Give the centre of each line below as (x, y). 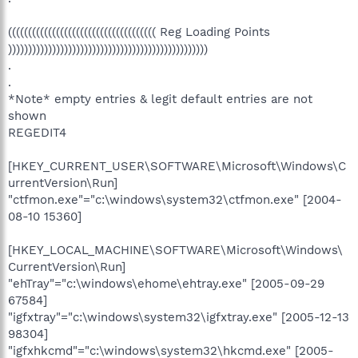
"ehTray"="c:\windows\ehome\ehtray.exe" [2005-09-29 (166, 283)
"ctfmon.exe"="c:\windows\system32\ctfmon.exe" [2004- (175, 199)
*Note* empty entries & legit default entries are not (160, 99)
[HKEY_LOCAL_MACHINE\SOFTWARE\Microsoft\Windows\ (175, 250)
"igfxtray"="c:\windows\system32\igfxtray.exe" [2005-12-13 (179, 317)
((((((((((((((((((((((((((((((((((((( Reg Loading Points (139, 32)
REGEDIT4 (37, 132)
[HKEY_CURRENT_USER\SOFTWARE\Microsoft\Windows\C (177, 166)
